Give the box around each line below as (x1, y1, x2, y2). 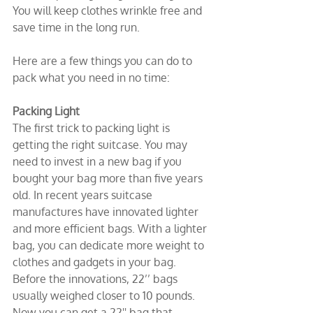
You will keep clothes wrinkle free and (13, 3, 205, 17)
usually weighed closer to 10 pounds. (13, 289, 198, 303)
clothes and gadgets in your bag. (13, 255, 179, 269)
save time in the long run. (13, 20, 140, 34)
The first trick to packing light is (13, 121, 173, 135)
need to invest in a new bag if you (13, 154, 184, 168)
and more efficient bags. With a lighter (13, 221, 210, 235)
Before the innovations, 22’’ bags (13, 272, 180, 286)
